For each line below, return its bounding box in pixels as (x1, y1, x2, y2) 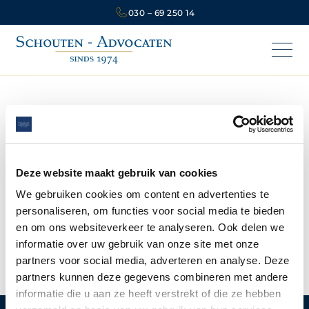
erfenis (59, 213, 90, 228)
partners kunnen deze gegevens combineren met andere (16, 271, 288, 283)
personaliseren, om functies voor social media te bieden (16, 205, 285, 217)
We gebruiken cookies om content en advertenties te (16, 188, 269, 200)
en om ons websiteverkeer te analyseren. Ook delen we (16, 221, 284, 233)
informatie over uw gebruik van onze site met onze (16, 238, 259, 250)
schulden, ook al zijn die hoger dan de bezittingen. (39, 230, 270, 244)
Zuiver (121, 133, 188, 166)
